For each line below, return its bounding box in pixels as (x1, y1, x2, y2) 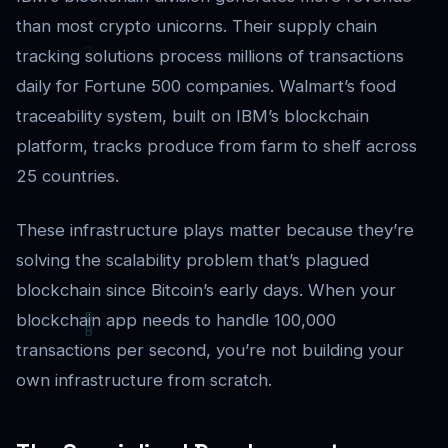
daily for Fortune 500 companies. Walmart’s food (16, 75, 396, 96)
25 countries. (16, 165, 119, 186)
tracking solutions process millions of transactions (16, 45, 404, 66)
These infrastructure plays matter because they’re (16, 219, 414, 240)
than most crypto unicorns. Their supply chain (16, 15, 377, 36)
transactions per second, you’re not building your (16, 339, 404, 360)
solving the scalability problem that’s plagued (16, 249, 369, 270)
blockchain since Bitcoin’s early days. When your (16, 279, 396, 300)
